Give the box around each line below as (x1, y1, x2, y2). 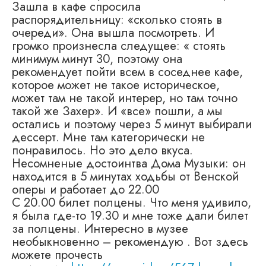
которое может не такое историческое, (12, 76, 220, 94)
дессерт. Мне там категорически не (12, 128, 205, 147)
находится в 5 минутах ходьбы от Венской (12, 167, 239, 186)
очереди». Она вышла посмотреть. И (12, 24, 214, 42)
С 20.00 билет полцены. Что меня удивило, (12, 194, 251, 212)
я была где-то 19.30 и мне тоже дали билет (12, 207, 248, 225)
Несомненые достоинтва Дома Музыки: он (12, 154, 246, 173)
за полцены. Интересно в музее (12, 220, 188, 238)
